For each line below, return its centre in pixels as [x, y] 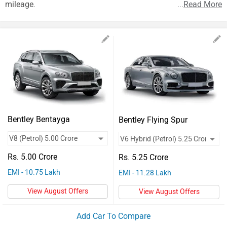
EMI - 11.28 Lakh [145, 173]
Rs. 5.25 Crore [143, 157]
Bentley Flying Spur [153, 120]
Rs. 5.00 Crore [32, 157]
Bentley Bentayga [39, 119]
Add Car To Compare [113, 216]
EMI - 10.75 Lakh [34, 173]
